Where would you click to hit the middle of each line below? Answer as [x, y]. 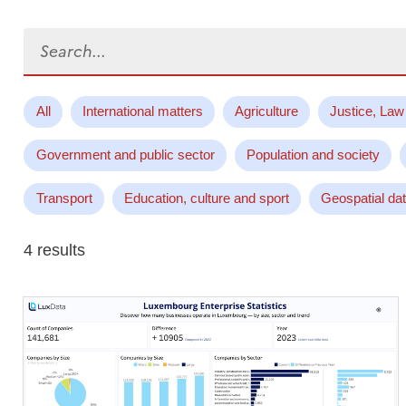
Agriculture [266, 111]
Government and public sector [125, 155]
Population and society [313, 155]
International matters [142, 111]
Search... [56, 39]
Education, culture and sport [206, 198]
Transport [64, 198]
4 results [55, 250]
